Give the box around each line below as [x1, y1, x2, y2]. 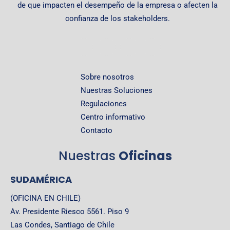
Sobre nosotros [80, 72, 134, 82]
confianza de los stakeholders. [65, 14, 170, 24]
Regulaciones [80, 99, 127, 109]
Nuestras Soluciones [80, 86, 152, 95]
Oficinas [118, 147, 172, 165]
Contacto [80, 126, 112, 136]
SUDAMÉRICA [10, 173, 72, 186]
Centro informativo [80, 112, 145, 122]
